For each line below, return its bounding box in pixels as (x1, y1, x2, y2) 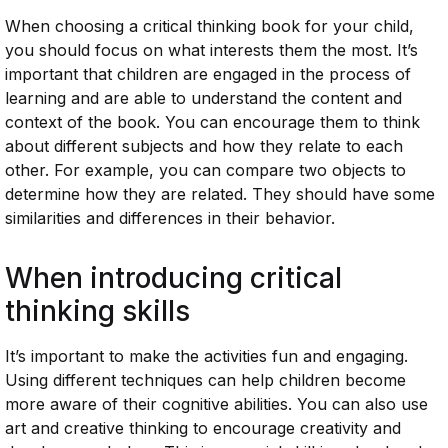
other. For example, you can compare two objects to (5, 160, 406, 180)
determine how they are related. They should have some (5, 184, 435, 204)
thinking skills (5, 294, 190, 328)
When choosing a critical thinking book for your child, (5, 16, 414, 36)
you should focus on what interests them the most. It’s (5, 40, 418, 60)
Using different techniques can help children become (5, 370, 406, 390)
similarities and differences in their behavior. (5, 208, 335, 228)
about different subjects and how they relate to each (5, 136, 403, 156)
